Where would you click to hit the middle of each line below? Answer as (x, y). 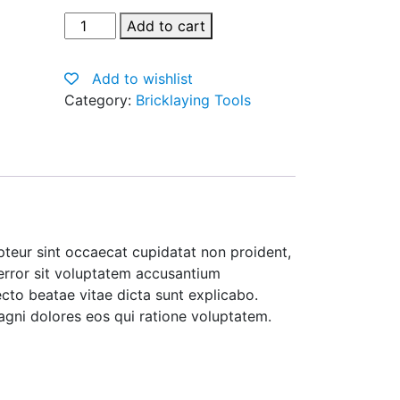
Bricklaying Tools (193, 100)
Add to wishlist (142, 79)
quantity (91, 108)
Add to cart (166, 26)
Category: (100, 100)
